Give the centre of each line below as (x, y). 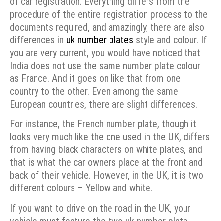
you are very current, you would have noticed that (105, 53)
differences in (38, 40)
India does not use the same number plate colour (105, 66)
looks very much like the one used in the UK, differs (110, 137)
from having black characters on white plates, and (106, 150)
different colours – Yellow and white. (81, 188)
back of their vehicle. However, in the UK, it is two (107, 175)
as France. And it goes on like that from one (95, 78)
